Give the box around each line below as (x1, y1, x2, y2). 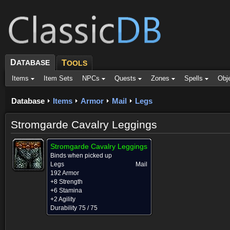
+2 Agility (50, 196, 75, 203)
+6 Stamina (50, 187, 82, 194)
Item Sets (44, 74, 73, 82)
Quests (114, 74, 136, 82)
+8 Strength (50, 178, 83, 185)
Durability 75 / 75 (50, 204, 98, 212)
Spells (184, 74, 203, 82)
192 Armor (50, 169, 79, 177)
